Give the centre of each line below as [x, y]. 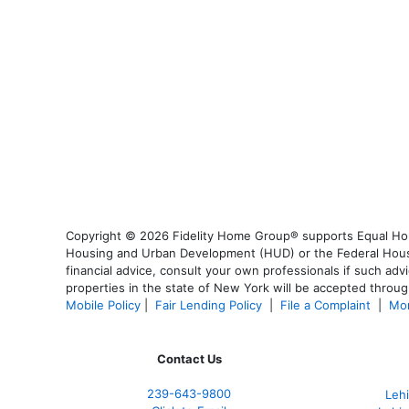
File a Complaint [327, 305]
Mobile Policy [103, 305]
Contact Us [189, 359]
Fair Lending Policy [209, 305]
